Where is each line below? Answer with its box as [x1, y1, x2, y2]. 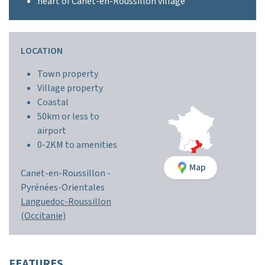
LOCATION [21, 44, 63, 57]
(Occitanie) [21, 209, 66, 222]
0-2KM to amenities [37, 138, 117, 151]
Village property [37, 82, 103, 95]
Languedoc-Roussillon [21, 195, 111, 208]
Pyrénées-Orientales [21, 181, 105, 194]
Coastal [37, 96, 69, 109]
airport [37, 124, 66, 137]
